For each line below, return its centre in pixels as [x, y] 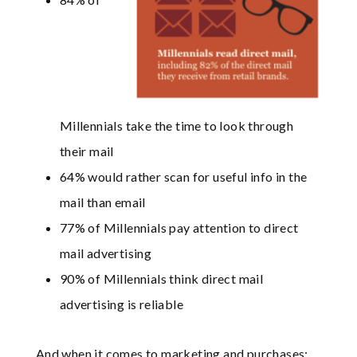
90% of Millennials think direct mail [161, 279]
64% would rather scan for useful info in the [183, 177]
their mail [86, 151]
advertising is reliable [122, 304]
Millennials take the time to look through [177, 126]
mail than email [102, 202]
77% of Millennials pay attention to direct [179, 228]
